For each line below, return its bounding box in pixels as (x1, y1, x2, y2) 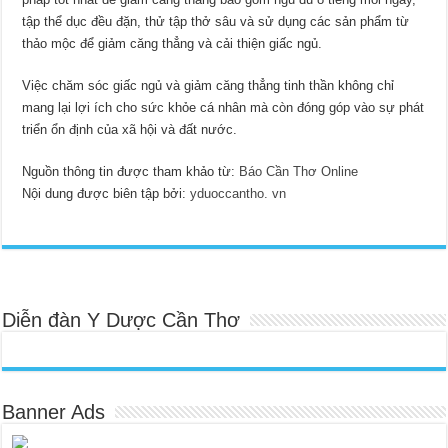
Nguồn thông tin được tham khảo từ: (22, 164, 240, 180)
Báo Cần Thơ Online (239, 164, 359, 180)
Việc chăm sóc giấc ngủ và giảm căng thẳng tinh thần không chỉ (22, 78, 395, 94)
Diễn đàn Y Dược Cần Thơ (2, 309, 241, 332)
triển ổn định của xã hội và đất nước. (22, 122, 238, 138)
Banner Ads (2, 401, 106, 424)
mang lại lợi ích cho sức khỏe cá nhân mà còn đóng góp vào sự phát (22, 100, 425, 116)
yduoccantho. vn (190, 186, 287, 202)
